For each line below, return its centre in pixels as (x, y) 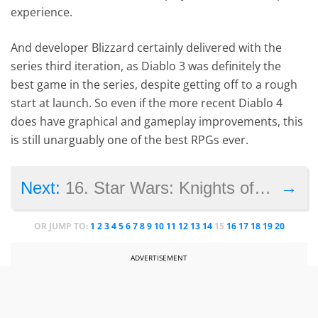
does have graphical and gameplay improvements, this (157, 122)
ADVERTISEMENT (159, 258)
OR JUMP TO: (62, 226)
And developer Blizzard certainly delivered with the (147, 48)
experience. (42, 12)
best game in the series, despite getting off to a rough (154, 85)
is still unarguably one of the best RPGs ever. (130, 140)
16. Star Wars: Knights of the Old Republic (160, 188)
